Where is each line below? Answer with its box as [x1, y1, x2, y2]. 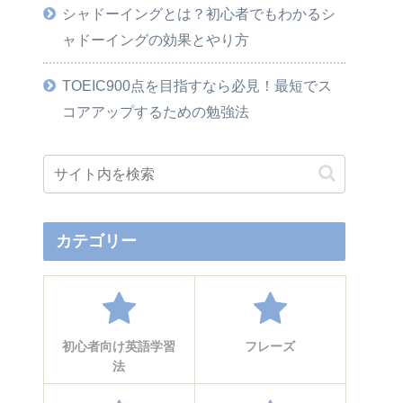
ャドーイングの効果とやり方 [62, 31, 250, 48]
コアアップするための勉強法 [62, 103, 250, 120]
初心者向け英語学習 [62, 338, 175, 354]
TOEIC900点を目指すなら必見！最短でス [62, 76, 333, 94]
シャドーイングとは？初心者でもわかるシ [62, 4, 336, 22]
